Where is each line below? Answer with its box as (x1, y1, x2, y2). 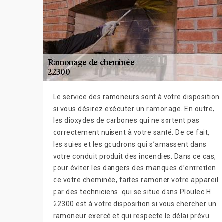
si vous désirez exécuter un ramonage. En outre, (53, 105, 215, 113)
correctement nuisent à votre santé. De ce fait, (53, 128, 210, 137)
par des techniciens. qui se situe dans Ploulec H (53, 188, 211, 196)
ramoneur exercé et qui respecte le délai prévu (53, 212, 209, 220)
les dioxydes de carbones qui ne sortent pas (53, 116, 200, 125)
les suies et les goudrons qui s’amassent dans (53, 140, 207, 149)
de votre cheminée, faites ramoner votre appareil (53, 176, 218, 184)
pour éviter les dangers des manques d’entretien (53, 164, 216, 172)
